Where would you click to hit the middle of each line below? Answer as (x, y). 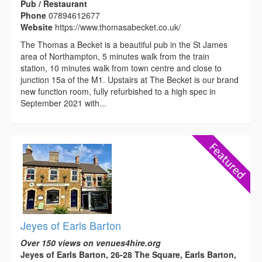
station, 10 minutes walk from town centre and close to (121, 68)
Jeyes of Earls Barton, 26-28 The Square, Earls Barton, (128, 254)
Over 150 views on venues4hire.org (91, 242)
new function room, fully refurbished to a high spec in (118, 91)
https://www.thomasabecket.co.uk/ (118, 27)
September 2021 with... (63, 103)
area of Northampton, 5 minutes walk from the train (115, 56)
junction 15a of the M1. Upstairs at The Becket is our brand (130, 79)
